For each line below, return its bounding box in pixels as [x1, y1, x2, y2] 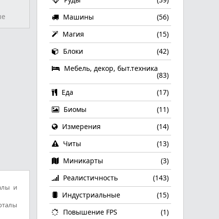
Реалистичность [61, 173, 118, 182]
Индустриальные [60, 190, 120, 199]
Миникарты [61, 156, 103, 165]
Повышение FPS [61, 207, 117, 217]
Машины [61, 12, 94, 22]
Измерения [60, 122, 101, 131]
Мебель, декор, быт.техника [62, 64, 158, 73]
